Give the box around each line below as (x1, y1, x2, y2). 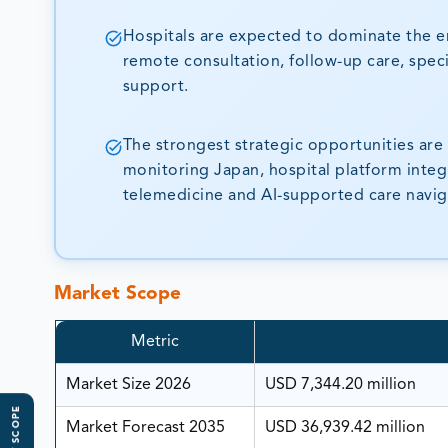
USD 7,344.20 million (264, 377, 416, 394)
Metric (130, 334, 179, 351)
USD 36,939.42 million (264, 420, 425, 437)
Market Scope (54, 284, 182, 304)
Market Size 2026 (65, 377, 191, 394)
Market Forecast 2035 (65, 420, 225, 437)
